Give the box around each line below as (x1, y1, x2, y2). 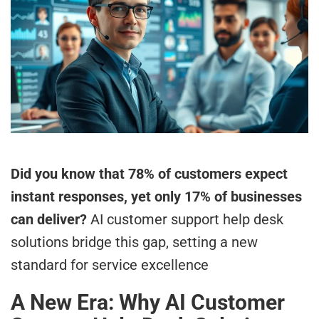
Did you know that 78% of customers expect (11, 164, 288, 182)
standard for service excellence (11, 256, 209, 273)
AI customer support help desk (87, 210, 283, 228)
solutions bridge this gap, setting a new (11, 233, 258, 251)
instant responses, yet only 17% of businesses (11, 187, 302, 205)
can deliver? (11, 210, 87, 228)
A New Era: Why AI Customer (11, 289, 285, 315)
